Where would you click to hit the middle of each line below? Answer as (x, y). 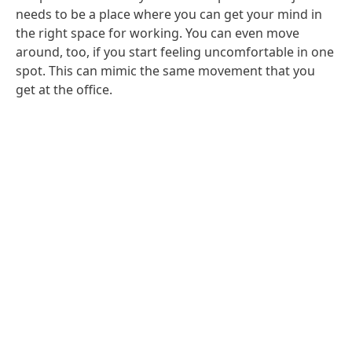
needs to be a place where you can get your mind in (169, 15)
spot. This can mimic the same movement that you (165, 71)
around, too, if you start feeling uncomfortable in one (175, 52)
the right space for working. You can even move (158, 33)
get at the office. (64, 90)
